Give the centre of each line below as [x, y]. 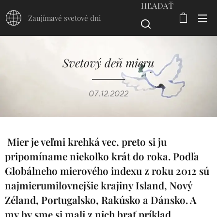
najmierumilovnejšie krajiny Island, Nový [99, 185]
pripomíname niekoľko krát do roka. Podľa [102, 156]
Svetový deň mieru [108, 62]
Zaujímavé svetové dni [64, 18]
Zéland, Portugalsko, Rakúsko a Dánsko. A [101, 200]
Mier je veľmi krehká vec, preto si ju [86, 142]
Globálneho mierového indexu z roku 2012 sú [107, 171]
